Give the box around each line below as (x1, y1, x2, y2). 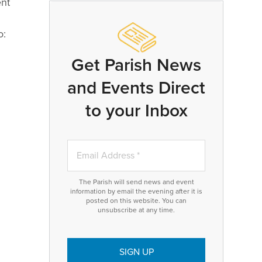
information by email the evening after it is (70, 186, 202, 197)
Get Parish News (71, 52, 201, 78)
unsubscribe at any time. (98, 205, 175, 216)
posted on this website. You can (86, 195, 187, 206)
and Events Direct (67, 75, 205, 101)
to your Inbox (85, 98, 188, 124)
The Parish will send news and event (78, 177, 194, 188)
